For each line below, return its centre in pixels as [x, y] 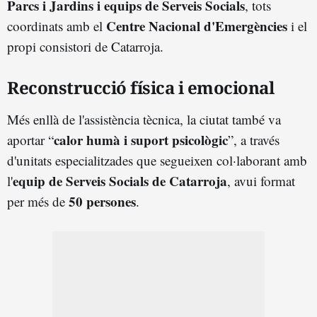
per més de [38, 202]
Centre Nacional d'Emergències [197, 26]
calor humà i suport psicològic [141, 140]
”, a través [254, 140]
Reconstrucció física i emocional [140, 88]
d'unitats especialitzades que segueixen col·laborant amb [157, 161]
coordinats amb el [57, 26]
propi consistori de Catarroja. [85, 47]
